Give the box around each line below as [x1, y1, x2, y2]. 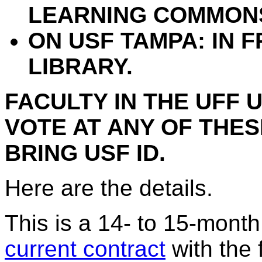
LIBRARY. [28, 54, 133, 80]
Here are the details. [5, 175, 213, 201]
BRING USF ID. [5, 140, 166, 166]
